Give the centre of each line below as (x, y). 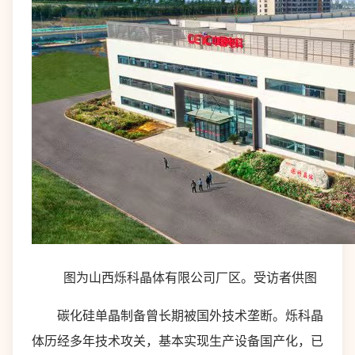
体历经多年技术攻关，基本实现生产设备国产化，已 (177, 341)
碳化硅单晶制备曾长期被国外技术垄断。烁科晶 (177, 315)
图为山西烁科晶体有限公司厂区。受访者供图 (177, 277)
